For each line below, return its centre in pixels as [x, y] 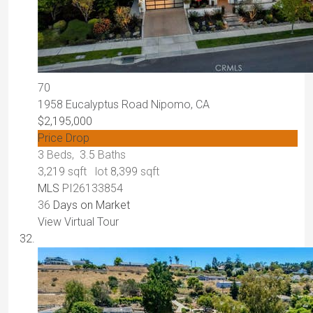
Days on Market [90, 205]
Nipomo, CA [180, 105]
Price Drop [64, 138]
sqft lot [88, 172]
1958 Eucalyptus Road [94, 105]
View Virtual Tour [78, 222]
